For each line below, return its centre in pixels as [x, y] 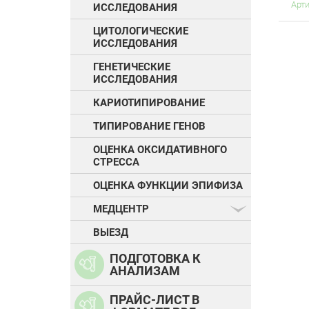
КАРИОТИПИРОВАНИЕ [149, 103]
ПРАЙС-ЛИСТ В [154, 299]
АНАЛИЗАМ [145, 270]
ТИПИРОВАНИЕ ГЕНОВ [149, 127]
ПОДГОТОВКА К [155, 258]
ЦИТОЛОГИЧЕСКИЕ [141, 31]
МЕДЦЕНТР [121, 209]
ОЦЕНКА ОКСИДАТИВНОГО [160, 150]
